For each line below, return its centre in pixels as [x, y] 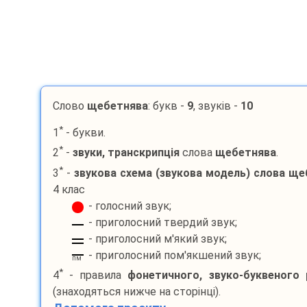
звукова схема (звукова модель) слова [179, 173]
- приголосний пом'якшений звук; [174, 255]
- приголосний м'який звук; [157, 238]
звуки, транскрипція [126, 153]
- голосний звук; [130, 206]
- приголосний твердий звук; [162, 222]
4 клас [69, 189]
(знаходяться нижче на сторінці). [136, 292]
